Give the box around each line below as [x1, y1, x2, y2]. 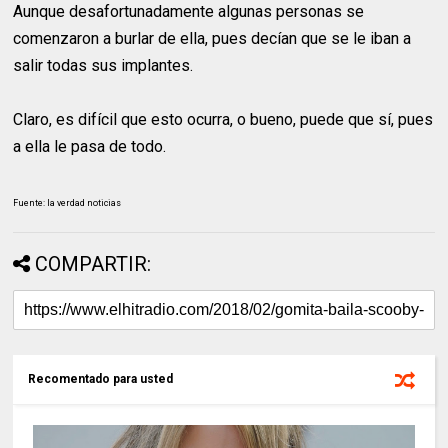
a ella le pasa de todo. [13, 137, 167, 156]
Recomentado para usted [28, 372, 174, 386]
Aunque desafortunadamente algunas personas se [13, 2, 365, 21]
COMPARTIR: [35, 252, 152, 276]
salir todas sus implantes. [13, 56, 194, 75]
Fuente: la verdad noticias [13, 198, 122, 208]
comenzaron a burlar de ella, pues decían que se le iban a [13, 29, 412, 48]
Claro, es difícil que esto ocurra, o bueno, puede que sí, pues [13, 110, 434, 129]
